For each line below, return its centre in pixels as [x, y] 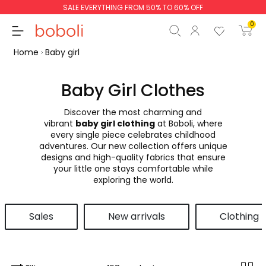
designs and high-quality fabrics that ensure [133, 157]
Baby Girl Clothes [133, 90]
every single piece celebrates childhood [133, 134]
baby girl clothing [115, 123]
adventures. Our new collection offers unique [133, 146]
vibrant [59, 123]
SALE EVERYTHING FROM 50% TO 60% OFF [133, 7]
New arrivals [136, 216]
